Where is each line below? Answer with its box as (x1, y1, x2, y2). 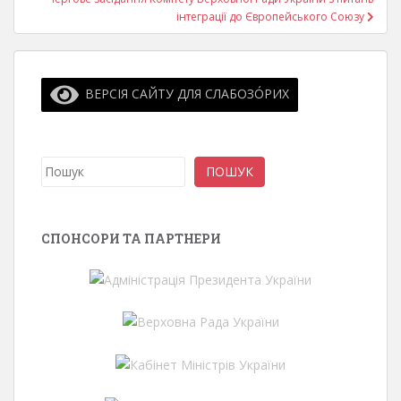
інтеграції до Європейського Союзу (176, 8, 367, 24)
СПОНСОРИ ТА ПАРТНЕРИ (41, 229, 221, 247)
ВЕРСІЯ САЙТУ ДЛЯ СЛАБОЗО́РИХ (78, 84, 289, 102)
